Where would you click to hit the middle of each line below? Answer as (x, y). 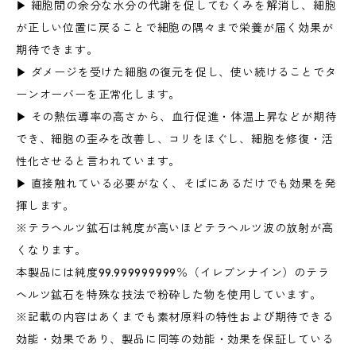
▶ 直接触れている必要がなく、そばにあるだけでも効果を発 (176, 184)
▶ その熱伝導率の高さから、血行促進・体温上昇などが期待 (176, 117)
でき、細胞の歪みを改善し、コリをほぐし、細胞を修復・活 (175, 139)
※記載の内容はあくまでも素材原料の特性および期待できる (175, 317)
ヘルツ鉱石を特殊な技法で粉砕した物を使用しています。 (169, 295)
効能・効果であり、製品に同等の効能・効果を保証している (175, 339)
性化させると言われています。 (99, 161)
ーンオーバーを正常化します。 (99, 95)
